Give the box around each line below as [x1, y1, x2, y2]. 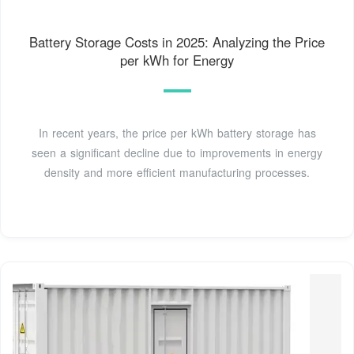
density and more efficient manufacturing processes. [44, 164, 310, 181]
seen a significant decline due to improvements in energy [32, 145, 322, 161]
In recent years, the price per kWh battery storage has [38, 125, 316, 141]
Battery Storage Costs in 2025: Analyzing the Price [29, 32, 325, 52]
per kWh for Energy [120, 51, 234, 70]
